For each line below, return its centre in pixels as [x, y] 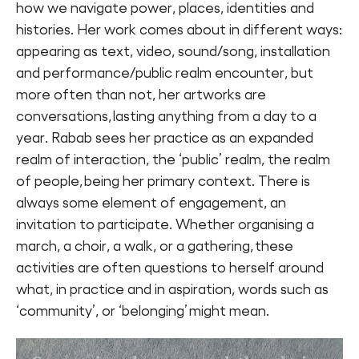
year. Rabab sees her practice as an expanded [165, 137]
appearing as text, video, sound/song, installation [173, 51]
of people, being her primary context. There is [163, 181]
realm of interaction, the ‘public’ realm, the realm [173, 159]
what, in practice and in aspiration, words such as [172, 289]
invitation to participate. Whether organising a [165, 224]
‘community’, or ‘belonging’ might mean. [143, 311]
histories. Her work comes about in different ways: [179, 29]
